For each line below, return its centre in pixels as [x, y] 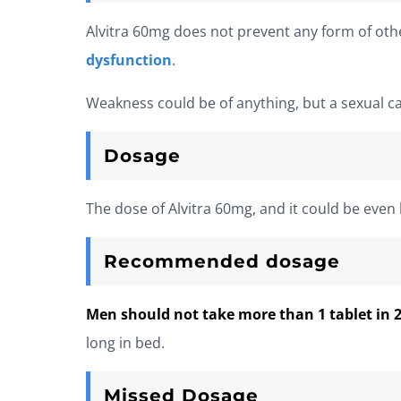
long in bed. [125, 343]
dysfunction [129, 60]
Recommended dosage [222, 262]
